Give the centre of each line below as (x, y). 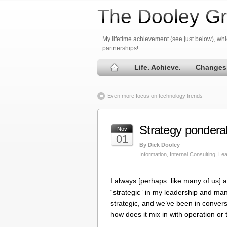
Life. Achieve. (158, 67)
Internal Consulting (193, 154)
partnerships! (120, 48)
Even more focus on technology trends (155, 96)
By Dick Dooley (160, 145)
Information (153, 154)
